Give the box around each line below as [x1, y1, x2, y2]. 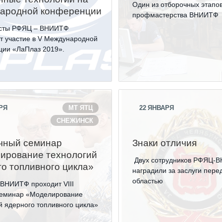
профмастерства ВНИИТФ [132, 11, 219, 19]
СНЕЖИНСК [56, 116, 93, 124]
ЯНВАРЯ [148, 104, 174, 112]
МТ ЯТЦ [68, 104, 93, 112]
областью [132, 177, 164, 185]
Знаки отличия [132, 138, 197, 148]
